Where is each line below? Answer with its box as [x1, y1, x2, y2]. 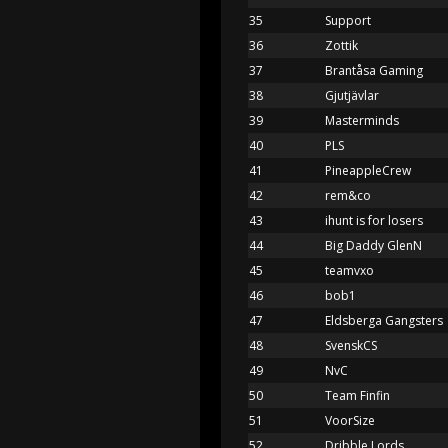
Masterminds [325, 111, 399, 129]
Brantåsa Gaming [325, 61, 423, 79]
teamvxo [325, 261, 374, 279]
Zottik [325, 36, 358, 54]
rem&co [325, 186, 371, 204]
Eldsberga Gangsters [325, 311, 443, 329]
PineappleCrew [325, 161, 411, 179]
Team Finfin [325, 386, 390, 404]
